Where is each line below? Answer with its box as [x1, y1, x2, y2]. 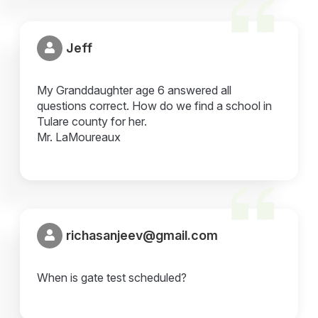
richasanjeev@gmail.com [66, 228, 219, 243]
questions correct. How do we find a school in [37, 98, 273, 113]
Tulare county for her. [37, 114, 148, 128]
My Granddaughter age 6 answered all [37, 82, 232, 97]
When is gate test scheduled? [37, 270, 187, 285]
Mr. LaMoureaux [37, 129, 121, 144]
